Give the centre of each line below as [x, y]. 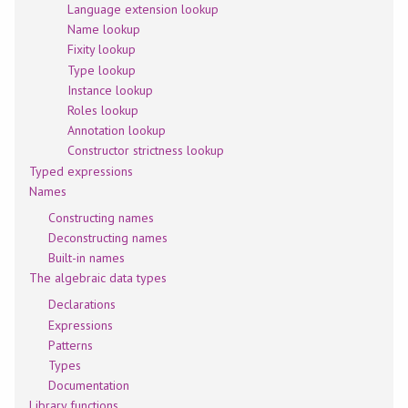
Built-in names [87, 258]
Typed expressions [81, 171]
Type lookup [101, 70]
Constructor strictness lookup [146, 151]
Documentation [88, 386]
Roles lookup [102, 110]
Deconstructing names [108, 237]
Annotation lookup [117, 131]
